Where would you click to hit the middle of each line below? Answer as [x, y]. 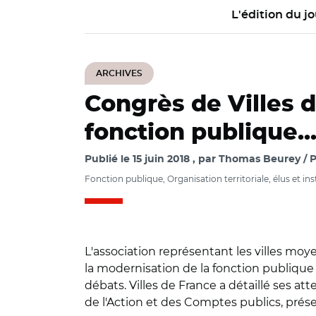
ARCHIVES [119, 73]
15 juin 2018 [161, 159]
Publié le [109, 159]
